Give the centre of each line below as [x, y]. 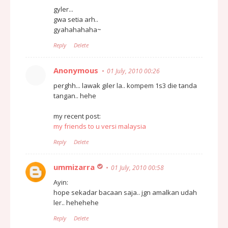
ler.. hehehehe [76, 202]
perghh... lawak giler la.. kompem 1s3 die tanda [125, 85]
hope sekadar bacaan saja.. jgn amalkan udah [125, 192]
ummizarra [74, 167]
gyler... [63, 9]
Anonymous [76, 70]
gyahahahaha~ [77, 29]
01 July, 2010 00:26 [133, 71]
